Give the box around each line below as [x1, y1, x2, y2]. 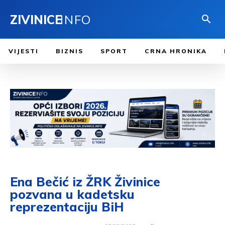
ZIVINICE [10, 12, 62, 27]
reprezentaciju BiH [10, 198, 124, 214]
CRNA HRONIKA [145, 47, 207, 55]
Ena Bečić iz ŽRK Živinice [10, 173, 160, 189]
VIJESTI [9, 47, 39, 55]
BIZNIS [56, 47, 83, 55]
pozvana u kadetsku [10, 186, 135, 202]
